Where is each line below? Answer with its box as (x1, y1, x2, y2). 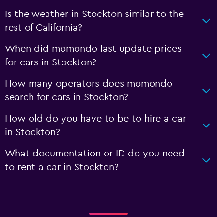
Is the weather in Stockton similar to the (5, 9, 184, 19)
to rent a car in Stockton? (5, 162, 119, 172)
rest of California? (5, 22, 82, 32)
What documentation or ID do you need (5, 148, 185, 158)
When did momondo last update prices (5, 44, 182, 54)
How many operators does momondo (5, 78, 172, 89)
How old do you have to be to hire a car (5, 113, 186, 124)
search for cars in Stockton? (5, 92, 128, 102)
